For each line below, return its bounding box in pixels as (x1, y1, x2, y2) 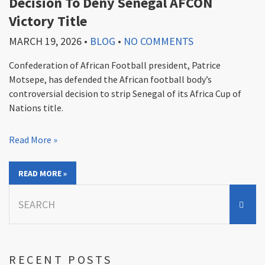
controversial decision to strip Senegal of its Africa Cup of (9, 88, 241, 100)
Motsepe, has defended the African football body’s (9, 73, 212, 86)
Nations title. (9, 102, 63, 114)
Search (8, 185, 35, 198)
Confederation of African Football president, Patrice (9, 59, 221, 72)
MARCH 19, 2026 (9, 34, 82, 49)
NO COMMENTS (124, 34, 193, 49)
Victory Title (9, 12, 87, 31)
